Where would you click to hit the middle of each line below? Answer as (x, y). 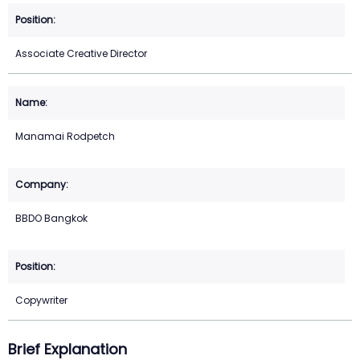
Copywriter (41, 301)
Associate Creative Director (81, 54)
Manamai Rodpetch (65, 137)
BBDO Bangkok (51, 219)
